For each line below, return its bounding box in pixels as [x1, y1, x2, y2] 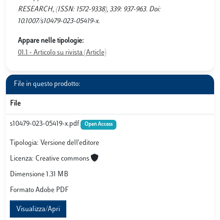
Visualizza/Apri [16, 206, 60, 214]
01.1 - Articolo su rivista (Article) [18, 49, 107, 56]
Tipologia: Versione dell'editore [10, 139, 99, 147]
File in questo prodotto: [14, 80, 81, 88]
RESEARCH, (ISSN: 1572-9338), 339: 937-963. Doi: [18, 5, 161, 13]
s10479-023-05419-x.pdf [10, 120, 81, 128]
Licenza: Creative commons [10, 155, 91, 163]
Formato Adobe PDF [10, 187, 69, 194]
